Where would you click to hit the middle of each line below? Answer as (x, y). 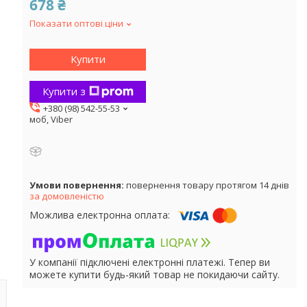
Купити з (64, 91)
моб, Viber (51, 119)
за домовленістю (67, 196)
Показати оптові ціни (76, 23)
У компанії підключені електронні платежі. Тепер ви (150, 262)
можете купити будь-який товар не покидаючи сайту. (155, 274)
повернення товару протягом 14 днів (208, 185)
